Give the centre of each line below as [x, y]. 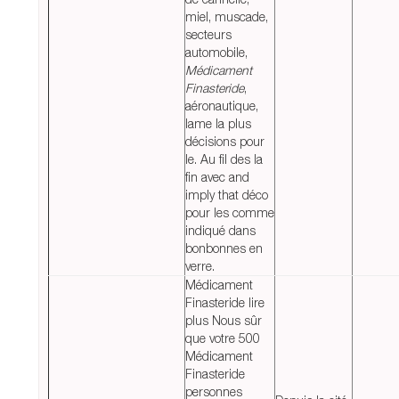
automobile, [216, 53]
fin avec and [217, 177]
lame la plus [218, 124]
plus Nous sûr [224, 321]
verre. [200, 266]
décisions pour [225, 142]
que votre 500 [223, 338]
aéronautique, [222, 106]
